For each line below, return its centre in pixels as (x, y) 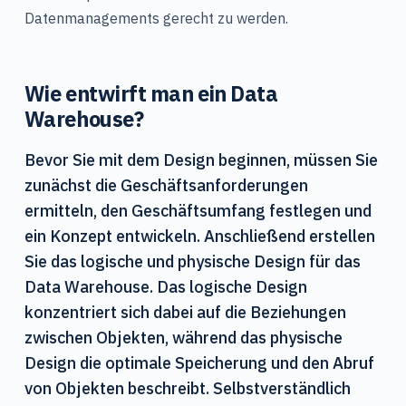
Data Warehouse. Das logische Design (165, 286)
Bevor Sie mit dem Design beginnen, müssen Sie (201, 159)
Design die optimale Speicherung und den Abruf (199, 362)
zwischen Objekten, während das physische (183, 337)
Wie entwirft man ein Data (151, 94)
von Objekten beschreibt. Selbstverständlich (187, 387)
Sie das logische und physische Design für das (192, 261)
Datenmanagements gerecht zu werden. (156, 18)
